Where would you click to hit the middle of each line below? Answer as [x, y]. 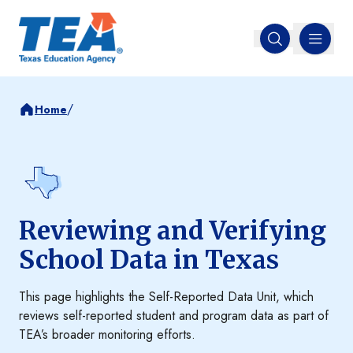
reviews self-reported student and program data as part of [174, 316]
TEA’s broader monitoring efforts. [107, 335]
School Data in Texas [149, 260]
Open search [308, 46]
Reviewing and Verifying [173, 231]
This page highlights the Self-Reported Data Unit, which [166, 297]
